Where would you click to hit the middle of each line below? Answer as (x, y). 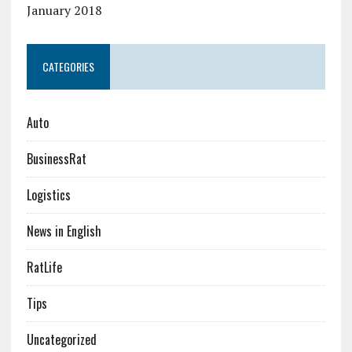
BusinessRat (56, 159)
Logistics (48, 195)
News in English (64, 231)
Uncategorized (61, 339)
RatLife (44, 267)
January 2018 (64, 10)
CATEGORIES (68, 66)
